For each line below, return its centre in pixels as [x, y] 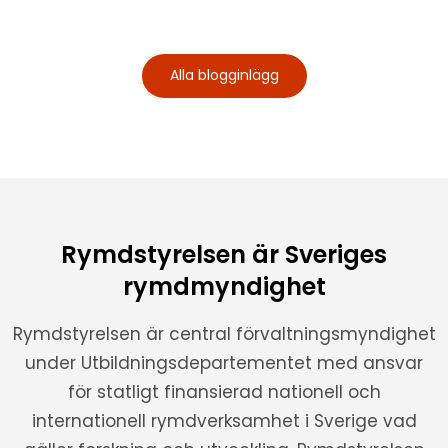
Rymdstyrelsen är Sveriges [224, 254]
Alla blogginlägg [224, 74]
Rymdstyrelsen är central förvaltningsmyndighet [224, 333]
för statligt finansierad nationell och [224, 391]
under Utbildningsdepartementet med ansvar [224, 362]
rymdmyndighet [224, 286]
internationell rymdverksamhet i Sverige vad [224, 420]
